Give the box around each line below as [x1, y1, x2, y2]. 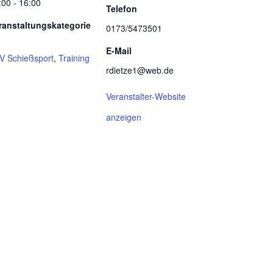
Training [58, 52, 90, 64]
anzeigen [106, 111, 141, 123]
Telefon [106, 2, 137, 15]
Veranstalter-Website [106, 90, 186, 102]
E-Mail [106, 44, 132, 57]
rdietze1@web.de [106, 64, 174, 76]
